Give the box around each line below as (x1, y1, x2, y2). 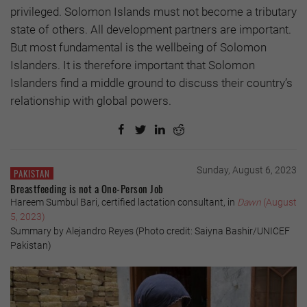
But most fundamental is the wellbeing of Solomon (10, 40, 267, 54)
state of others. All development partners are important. (10, 22, 291, 36)
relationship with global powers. (10, 93, 171, 108)
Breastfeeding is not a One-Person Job (10, 180, 164, 196)
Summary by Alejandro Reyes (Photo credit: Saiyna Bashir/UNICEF (10, 225, 290, 236)
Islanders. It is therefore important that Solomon (10, 58, 255, 72)
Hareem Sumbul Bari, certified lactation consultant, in (10, 196, 237, 208)
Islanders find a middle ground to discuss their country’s (10, 75, 293, 90)
